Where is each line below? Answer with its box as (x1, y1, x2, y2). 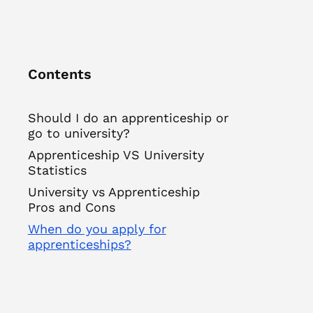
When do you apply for (27, 221, 166, 236)
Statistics (27, 163, 87, 177)
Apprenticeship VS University (27, 147, 204, 162)
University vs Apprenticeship (27, 184, 200, 199)
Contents (27, 66, 92, 82)
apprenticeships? (27, 237, 131, 252)
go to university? (27, 126, 130, 140)
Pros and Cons (27, 200, 115, 214)
